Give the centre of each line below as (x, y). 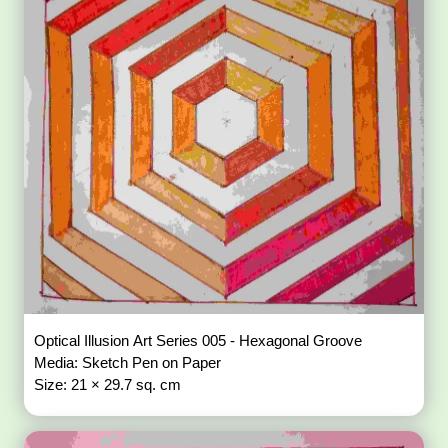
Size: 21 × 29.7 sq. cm (108, 385)
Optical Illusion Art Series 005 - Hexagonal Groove (303, 341)
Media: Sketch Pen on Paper (130, 363)
